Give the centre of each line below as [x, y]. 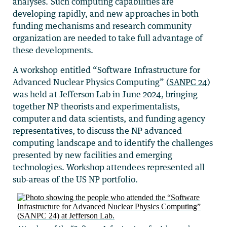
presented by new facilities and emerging [92, 155]
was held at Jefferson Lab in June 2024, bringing [105, 94]
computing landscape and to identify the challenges [113, 143]
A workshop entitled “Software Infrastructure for [107, 70]
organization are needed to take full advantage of [108, 38]
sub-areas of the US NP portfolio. [75, 180]
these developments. [53, 50]
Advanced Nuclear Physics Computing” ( [91, 82]
